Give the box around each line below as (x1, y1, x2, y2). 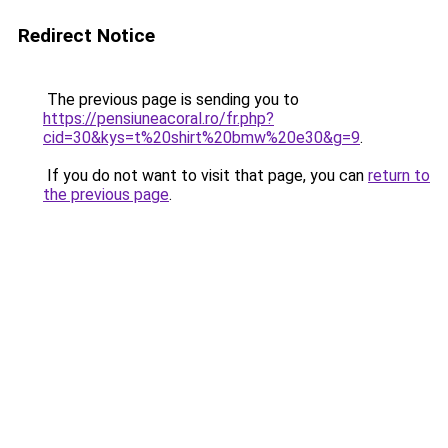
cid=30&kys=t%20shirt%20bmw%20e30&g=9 (43, 128, 360, 147)
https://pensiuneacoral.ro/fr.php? (43, 109, 274, 128)
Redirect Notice (18, 24, 155, 47)
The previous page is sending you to (43, 90, 299, 109)
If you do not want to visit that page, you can (43, 166, 368, 185)
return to (368, 166, 430, 185)
